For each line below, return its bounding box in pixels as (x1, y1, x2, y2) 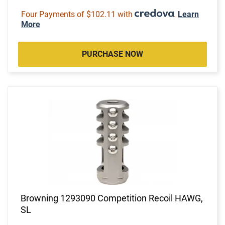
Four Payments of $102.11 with (21, 9, 135, 19)
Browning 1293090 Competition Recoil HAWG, (21, 192, 203, 203)
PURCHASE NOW (82, 49, 143, 59)
